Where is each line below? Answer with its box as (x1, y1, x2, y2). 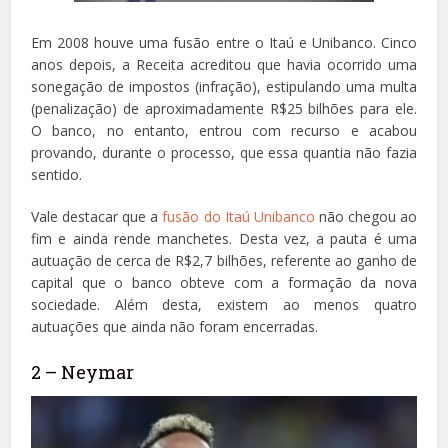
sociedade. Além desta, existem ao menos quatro (31, 294, 417, 314)
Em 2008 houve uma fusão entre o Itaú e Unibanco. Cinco (31, 32, 417, 52)
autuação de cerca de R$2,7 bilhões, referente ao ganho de (31, 250, 417, 270)
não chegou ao (314, 206, 417, 226)
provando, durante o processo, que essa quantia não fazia (31, 142, 417, 162)
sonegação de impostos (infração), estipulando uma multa (31, 76, 417, 96)
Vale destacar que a (31, 206, 163, 226)
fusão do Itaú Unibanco (162, 206, 315, 226)
